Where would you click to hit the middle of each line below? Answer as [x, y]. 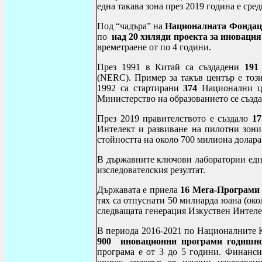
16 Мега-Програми [220, 190]
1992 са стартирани [140, 88]
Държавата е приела [139, 190]
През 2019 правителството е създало [175, 119]
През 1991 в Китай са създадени [171, 67]
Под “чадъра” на [131, 26]
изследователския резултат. [151, 170]
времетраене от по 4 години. [154, 47]
